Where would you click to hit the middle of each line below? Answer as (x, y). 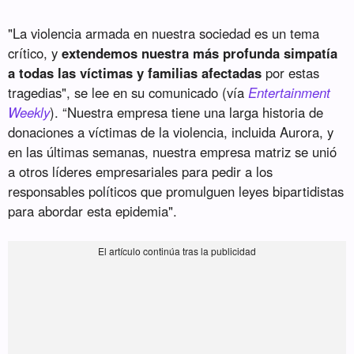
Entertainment (290, 93)
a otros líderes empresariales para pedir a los (141, 172)
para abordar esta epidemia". (93, 211)
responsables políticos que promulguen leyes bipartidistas (176, 192)
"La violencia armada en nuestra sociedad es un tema (164, 34)
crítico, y (35, 53)
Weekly (29, 113)
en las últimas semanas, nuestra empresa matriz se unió (173, 152)
